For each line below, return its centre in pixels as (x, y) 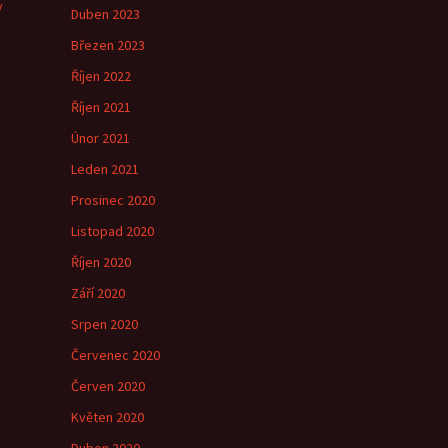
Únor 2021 (100, 138)
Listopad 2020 (112, 231)
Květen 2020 (107, 417)
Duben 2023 (105, 14)
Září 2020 (98, 293)
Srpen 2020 (104, 324)
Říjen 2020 (101, 262)
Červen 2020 (108, 386)
